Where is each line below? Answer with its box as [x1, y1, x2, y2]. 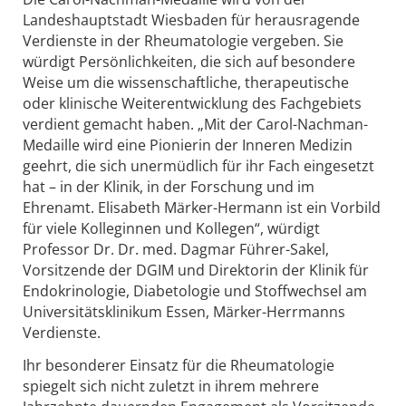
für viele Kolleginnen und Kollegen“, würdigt [23, 218, 320, 239]
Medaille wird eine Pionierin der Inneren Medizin [23, 135, 353, 156]
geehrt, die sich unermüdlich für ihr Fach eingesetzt [23, 156, 374, 177]
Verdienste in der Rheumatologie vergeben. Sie [23, 31, 343, 52]
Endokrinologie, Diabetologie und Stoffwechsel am [23, 281, 367, 302]
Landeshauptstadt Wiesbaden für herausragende [23, 10, 360, 31]
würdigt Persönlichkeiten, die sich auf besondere [23, 52, 355, 72]
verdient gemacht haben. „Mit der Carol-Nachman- [23, 114, 368, 135]
